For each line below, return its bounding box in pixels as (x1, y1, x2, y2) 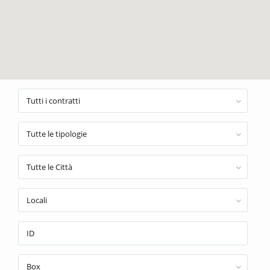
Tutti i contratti (27, 95, 80, 106)
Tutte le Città (27, 162, 72, 172)
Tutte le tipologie (27, 128, 87, 139)
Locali (27, 195, 47, 206)
